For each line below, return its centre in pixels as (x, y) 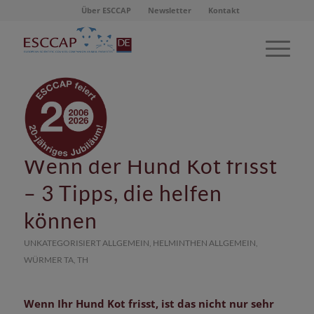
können (60, 220)
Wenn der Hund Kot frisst (150, 165)
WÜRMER (43, 260)
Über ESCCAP (106, 10)
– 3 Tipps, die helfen (123, 193)
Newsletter (169, 10)
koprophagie (176, 135)
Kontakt (224, 10)
